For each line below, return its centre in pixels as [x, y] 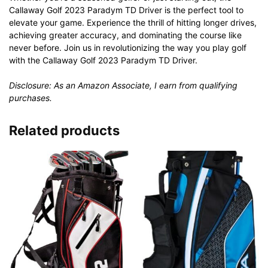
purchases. [31, 98]
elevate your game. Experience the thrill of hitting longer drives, [133, 22]
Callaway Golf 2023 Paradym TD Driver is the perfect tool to [126, 10]
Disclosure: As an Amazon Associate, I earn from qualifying [123, 85]
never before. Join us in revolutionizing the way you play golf [128, 47]
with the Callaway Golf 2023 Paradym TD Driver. [103, 60]
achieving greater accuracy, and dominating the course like [125, 35]
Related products [64, 130]
